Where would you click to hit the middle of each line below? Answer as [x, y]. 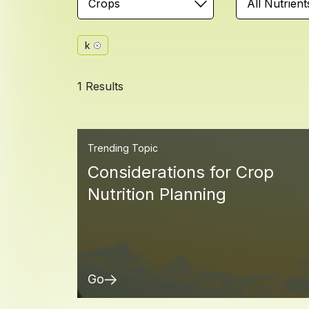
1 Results [100, 86]
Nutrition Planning [157, 194]
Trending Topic [123, 148]
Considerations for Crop [181, 172]
